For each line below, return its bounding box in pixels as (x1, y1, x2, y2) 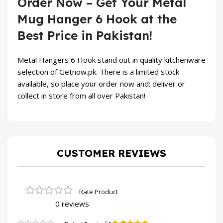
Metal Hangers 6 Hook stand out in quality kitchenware (17, 55, 206, 65)
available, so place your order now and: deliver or (17, 79, 185, 89)
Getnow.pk (59, 67, 96, 77)
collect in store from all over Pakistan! (17, 91, 145, 101)
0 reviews (55, 199, 89, 209)
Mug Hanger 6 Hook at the (17, 11, 177, 27)
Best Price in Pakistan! (17, 28, 152, 43)
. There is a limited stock (96, 67, 179, 77)
